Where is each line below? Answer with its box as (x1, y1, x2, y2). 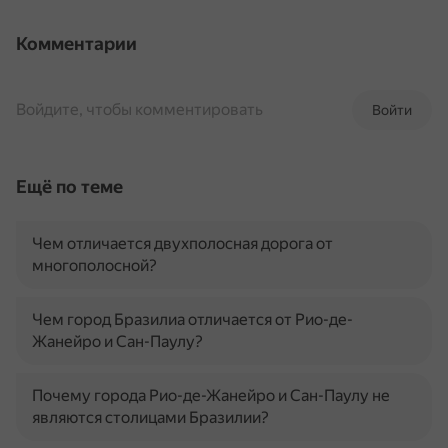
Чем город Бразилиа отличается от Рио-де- (32, 310, 353, 329)
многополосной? (32, 256, 157, 275)
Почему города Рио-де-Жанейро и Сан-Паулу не (32, 386, 390, 405)
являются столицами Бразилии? (32, 408, 269, 427)
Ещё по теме (16, 176, 123, 197)
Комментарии (16, 33, 137, 54)
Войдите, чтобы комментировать (16, 100, 263, 119)
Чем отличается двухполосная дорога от (32, 234, 333, 253)
